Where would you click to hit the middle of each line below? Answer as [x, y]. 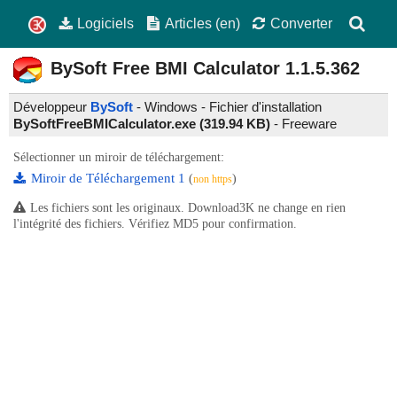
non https [213, 179]
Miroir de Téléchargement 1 [110, 179]
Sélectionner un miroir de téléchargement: [119, 158]
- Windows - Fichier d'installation [227, 107]
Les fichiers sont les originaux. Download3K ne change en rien [188, 208]
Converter [302, 23]
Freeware [309, 124]
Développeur [52, 107]
